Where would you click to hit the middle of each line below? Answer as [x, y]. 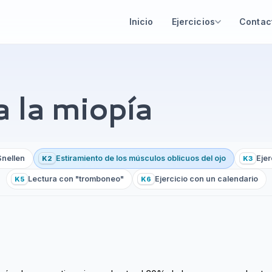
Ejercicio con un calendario [206, 179]
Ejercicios [193, 22]
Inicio [141, 22]
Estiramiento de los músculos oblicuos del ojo [141, 158]
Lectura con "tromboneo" [76, 179]
